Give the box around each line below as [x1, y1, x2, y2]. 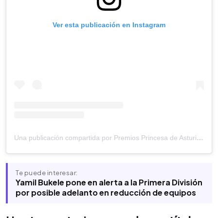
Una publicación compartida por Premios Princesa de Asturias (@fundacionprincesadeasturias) [197, 134, 203, 142]
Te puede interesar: [16, 169, 78, 177]
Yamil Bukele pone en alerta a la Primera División [16, 177, 202, 188]
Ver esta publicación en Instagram [53, 21, 165, 29]
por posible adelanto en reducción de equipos [16, 187, 196, 198]
